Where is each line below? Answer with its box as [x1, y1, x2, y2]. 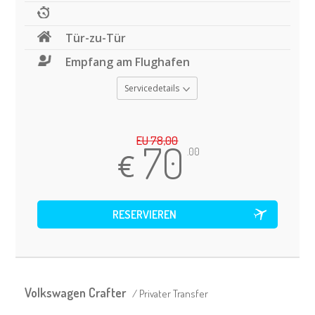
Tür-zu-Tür [65, 30, 127, 46]
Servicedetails [124, 82, 180, 94]
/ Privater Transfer [131, 286, 208, 300]
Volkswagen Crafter [24, 284, 129, 300]
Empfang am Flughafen [65, 53, 191, 70]
